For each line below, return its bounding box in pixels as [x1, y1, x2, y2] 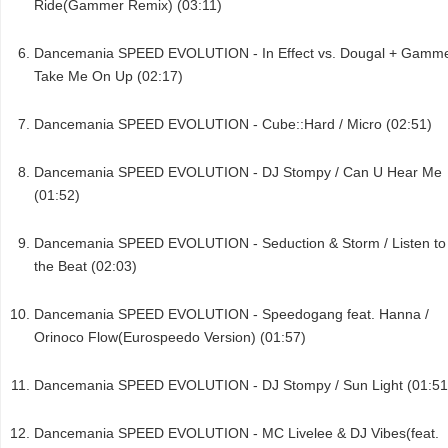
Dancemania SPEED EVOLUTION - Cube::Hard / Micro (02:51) [34, 116, 432, 133]
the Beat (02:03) [34, 258, 137, 275]
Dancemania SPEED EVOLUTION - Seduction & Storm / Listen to [34, 235, 446, 252]
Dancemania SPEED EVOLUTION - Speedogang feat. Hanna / [34, 306, 429, 323]
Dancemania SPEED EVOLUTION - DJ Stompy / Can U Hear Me [34, 164, 442, 181]
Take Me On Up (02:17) [34, 68, 183, 85]
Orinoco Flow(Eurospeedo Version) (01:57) [34, 329, 306, 346]
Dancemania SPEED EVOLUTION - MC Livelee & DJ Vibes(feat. [34, 425, 439, 442]
